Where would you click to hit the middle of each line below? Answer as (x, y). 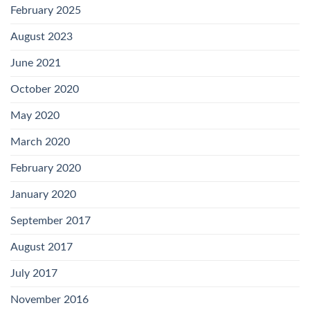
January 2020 (43, 195)
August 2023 (42, 37)
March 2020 (40, 142)
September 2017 (51, 221)
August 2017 (42, 247)
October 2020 (45, 90)
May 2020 (35, 116)
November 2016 (49, 300)
